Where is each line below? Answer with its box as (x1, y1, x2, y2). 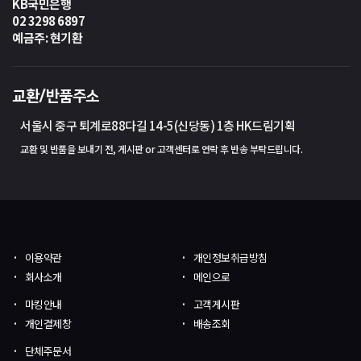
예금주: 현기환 (12, 29, 82, 47)
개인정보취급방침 (193, 250, 268, 266)
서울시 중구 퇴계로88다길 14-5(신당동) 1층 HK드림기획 (20, 117, 295, 135)
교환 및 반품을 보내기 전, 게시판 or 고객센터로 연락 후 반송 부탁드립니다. (20, 142, 302, 156)
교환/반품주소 (12, 88, 99, 106)
